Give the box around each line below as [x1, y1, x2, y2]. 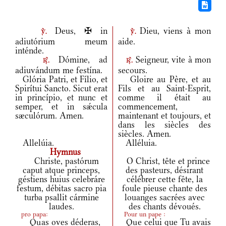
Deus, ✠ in [46, 26, 107, 36]
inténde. [15, 45, 44, 56]
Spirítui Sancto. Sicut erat [15, 83, 107, 94]
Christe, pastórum [24, 156, 99, 166]
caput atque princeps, [23, 165, 100, 176]
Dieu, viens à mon [136, 26, 211, 36]
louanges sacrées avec [124, 192, 205, 203]
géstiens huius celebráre [18, 174, 105, 185]
